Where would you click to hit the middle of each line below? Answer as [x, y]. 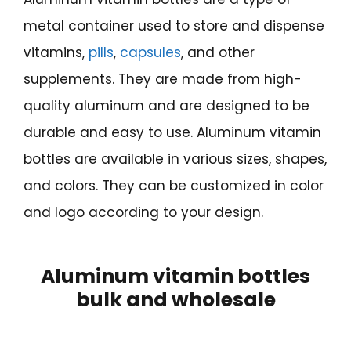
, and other [218, 52]
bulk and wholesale [175, 299]
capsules [150, 52]
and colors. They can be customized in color [174, 185]
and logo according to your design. [143, 212]
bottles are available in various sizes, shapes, [175, 159]
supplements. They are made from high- [163, 79]
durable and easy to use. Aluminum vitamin [172, 132]
